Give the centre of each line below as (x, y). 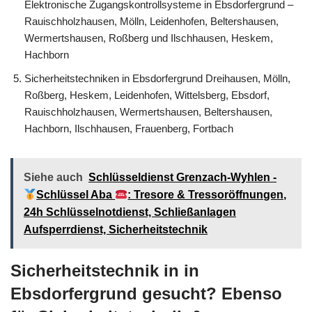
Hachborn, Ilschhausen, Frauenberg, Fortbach (129, 129)
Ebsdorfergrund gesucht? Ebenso (146, 294)
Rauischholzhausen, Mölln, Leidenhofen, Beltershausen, (151, 22)
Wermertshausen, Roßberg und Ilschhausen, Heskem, (149, 38)
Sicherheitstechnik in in (105, 271)
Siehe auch (53, 178)
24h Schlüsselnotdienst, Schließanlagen (130, 212)
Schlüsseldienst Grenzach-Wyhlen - (182, 178)
